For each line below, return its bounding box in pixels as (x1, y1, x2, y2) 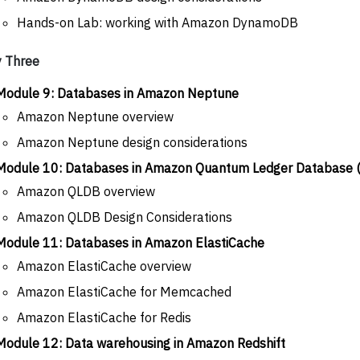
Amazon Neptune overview (17, 108, 174, 125)
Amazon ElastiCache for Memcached (17, 283, 231, 300)
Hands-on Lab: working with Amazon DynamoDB (17, 14, 298, 31)
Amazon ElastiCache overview (17, 257, 191, 274)
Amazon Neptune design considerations (17, 133, 247, 150)
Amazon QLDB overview (17, 182, 155, 199)
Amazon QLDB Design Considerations (17, 208, 232, 225)
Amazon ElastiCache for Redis (17, 309, 191, 325)
